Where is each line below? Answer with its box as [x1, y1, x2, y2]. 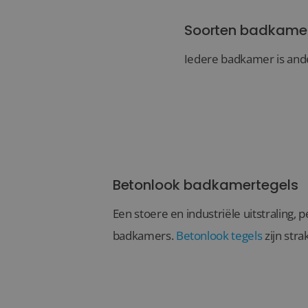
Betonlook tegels [175, 227, 263, 243]
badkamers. [112, 227, 176, 243]
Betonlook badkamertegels [112, 175, 298, 195]
